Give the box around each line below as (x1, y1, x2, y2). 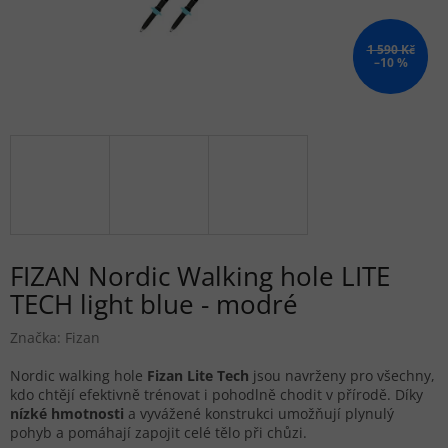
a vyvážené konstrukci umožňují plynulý (124, 404, 394, 424)
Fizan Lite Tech (143, 366, 249, 386)
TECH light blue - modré (10, 286, 298, 323)
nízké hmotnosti (10, 404, 124, 424)
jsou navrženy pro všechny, (249, 366, 435, 386)
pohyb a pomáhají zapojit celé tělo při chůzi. (10, 423, 307, 443)
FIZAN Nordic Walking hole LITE (10, 258, 390, 295)
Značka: (10, 328, 65, 348)
